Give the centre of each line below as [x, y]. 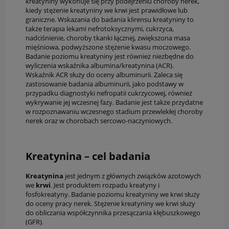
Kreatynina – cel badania [88, 156]
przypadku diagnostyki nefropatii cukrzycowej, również [109, 93]
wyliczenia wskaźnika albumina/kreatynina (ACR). [100, 65]
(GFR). [35, 222]
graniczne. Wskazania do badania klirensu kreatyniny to [110, 19]
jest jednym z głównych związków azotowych [133, 176]
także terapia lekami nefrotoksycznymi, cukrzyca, [100, 29]
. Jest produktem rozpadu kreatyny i [105, 185]
